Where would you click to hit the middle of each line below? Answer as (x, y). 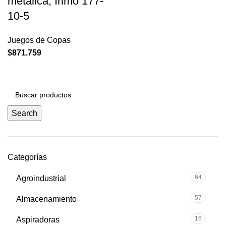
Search (24, 114)
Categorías (27, 157)
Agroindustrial (41, 179)
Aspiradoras (38, 220)
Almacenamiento (46, 199)
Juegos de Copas (39, 40)
